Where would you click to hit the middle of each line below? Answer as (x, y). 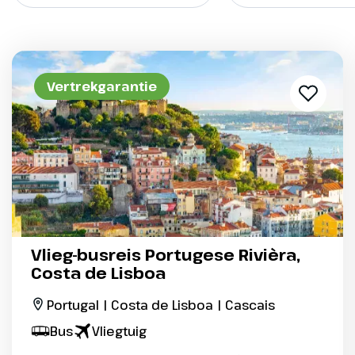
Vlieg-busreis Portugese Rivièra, (166, 255)
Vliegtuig (119, 332)
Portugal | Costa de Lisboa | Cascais (161, 305)
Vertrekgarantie (102, 86)
